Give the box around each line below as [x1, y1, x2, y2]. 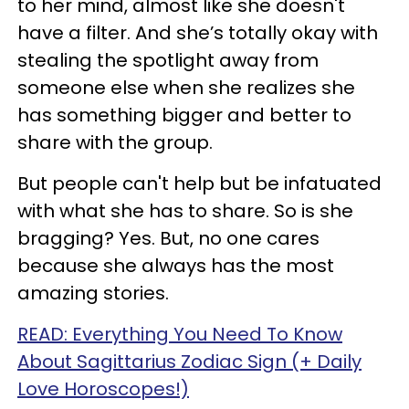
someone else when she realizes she [17, 74, 355, 100]
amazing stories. [17, 279, 169, 306]
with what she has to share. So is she [17, 197, 353, 224]
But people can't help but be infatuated [17, 170, 382, 196]
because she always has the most [17, 252, 334, 278]
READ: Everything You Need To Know [17, 320, 342, 347]
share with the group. [17, 129, 213, 155]
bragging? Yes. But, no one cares [17, 225, 320, 251]
